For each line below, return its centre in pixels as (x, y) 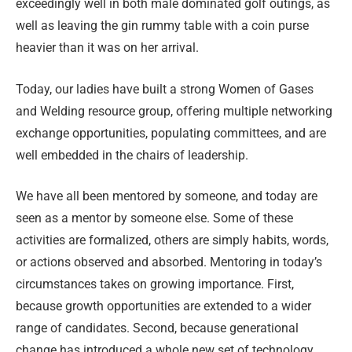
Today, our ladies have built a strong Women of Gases (165, 89)
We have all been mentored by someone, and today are (167, 196)
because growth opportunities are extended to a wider (163, 306)
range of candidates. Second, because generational (157, 328)
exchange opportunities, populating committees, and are (171, 133)
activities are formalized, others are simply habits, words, (172, 240)
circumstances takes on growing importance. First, (155, 284)
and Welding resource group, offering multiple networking (174, 111)
